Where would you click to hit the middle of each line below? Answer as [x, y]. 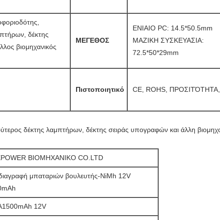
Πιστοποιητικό [100, 89]
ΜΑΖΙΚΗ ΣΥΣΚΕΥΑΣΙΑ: [168, 40]
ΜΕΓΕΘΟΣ [92, 40]
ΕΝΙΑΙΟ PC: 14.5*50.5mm [173, 28]
